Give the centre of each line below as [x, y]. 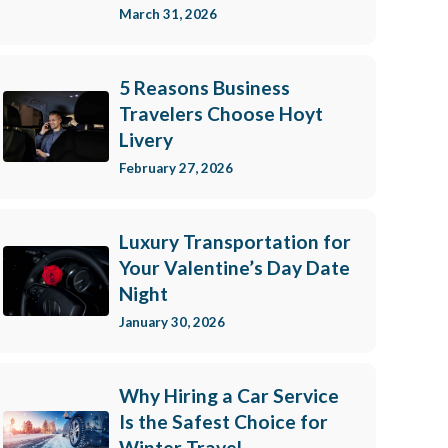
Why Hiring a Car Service [228, 395]
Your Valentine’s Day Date [234, 267]
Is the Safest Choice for [223, 421]
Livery [145, 139]
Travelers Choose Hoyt [220, 113]
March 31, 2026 [167, 13]
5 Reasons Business [204, 87]
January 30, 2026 [171, 321]
